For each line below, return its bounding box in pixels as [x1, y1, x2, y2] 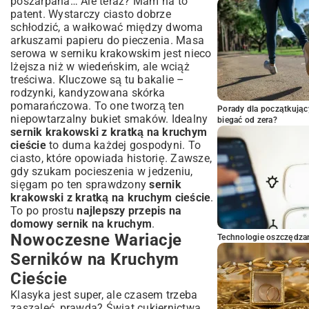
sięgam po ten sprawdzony [10, 178, 150, 191]
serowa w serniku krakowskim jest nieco [10, 47, 212, 60]
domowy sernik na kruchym [10, 217, 152, 230]
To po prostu [10, 204, 77, 217]
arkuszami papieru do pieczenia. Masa [10, 34, 204, 47]
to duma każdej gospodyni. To [46, 139, 201, 152]
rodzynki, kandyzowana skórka [10, 86, 165, 99]
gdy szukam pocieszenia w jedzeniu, [10, 165, 193, 178]
